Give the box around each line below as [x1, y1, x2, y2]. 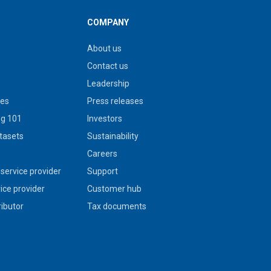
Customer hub [87, 184, 142, 194]
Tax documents [87, 201, 146, 211]
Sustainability [87, 131, 139, 141]
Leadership [87, 79, 129, 88]
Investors [87, 114, 122, 123]
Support [87, 166, 118, 176]
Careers [87, 149, 117, 158]
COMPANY [87, 18, 129, 27]
